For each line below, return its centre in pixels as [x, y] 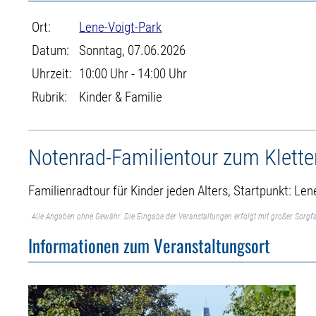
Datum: [51, 50]
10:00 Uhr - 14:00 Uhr [133, 74]
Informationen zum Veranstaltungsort [150, 245]
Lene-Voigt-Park [121, 27]
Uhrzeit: [52, 74]
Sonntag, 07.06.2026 [133, 50]
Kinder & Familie [121, 97]
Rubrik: [50, 97]
